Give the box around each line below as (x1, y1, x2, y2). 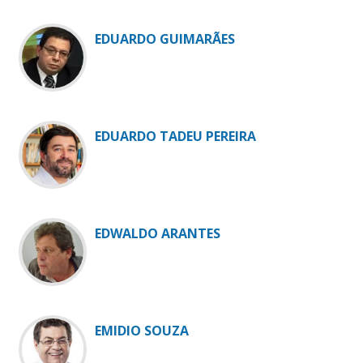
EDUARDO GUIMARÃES (95, 30, 235, 49)
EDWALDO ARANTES (95, 224, 220, 243)
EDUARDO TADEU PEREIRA (95, 127, 256, 146)
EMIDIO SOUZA (95, 322, 189, 340)
